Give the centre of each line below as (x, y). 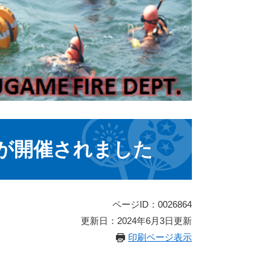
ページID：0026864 (152, 205)
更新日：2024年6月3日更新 (136, 221)
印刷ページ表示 (160, 237)
